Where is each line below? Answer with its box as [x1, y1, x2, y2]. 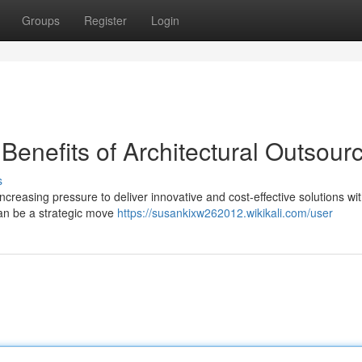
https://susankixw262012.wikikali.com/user [117, 204, 333, 221]
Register [84, 12, 127, 28]
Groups [22, 12, 60, 28]
